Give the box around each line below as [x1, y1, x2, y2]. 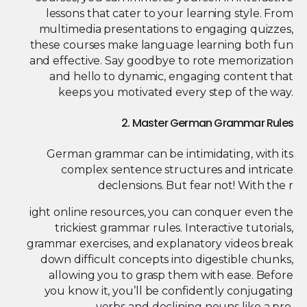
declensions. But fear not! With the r [97, 179, 293, 192]
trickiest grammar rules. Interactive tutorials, [54, 221, 293, 234]
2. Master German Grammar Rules [121, 114, 293, 131]
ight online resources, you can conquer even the [29, 206, 293, 219]
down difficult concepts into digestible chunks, [40, 253, 293, 266]
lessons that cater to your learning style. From [45, 7, 293, 21]
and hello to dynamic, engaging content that [49, 70, 293, 84]
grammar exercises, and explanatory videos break [26, 237, 293, 250]
